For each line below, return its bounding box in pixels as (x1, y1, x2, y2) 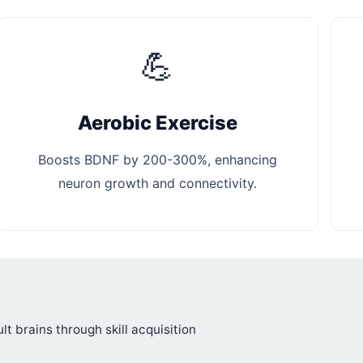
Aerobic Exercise (77, 110, 237, 135)
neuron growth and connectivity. (58, 175, 257, 192)
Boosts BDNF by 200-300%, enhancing (37, 152, 277, 169)
